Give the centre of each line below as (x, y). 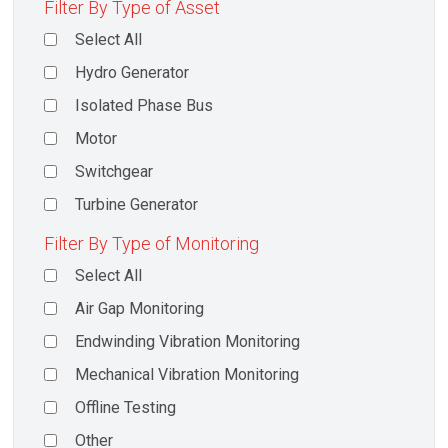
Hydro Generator (132, 73)
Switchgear (114, 172)
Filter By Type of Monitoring (151, 244)
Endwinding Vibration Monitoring (188, 342)
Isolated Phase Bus (144, 106)
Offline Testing (126, 408)
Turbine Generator (137, 205)
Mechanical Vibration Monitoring (187, 375)
